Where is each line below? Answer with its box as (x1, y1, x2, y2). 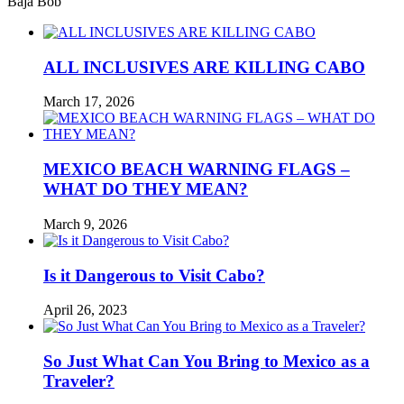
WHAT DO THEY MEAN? (43, 179, 248, 199)
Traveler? (43, 372, 115, 391)
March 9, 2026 (43, 216, 127, 232)
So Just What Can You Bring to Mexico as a (43, 352, 370, 372)
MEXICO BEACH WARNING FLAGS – (43, 160, 350, 179)
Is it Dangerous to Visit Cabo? (43, 265, 265, 285)
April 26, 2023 (43, 302, 127, 318)
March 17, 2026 (43, 94, 134, 110)
